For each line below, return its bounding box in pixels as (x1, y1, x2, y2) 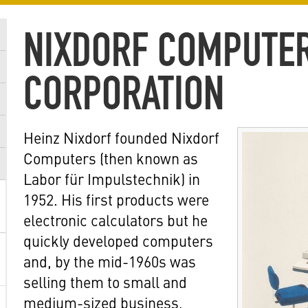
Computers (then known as (23, 147, 198, 168)
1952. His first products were (23, 188, 209, 210)
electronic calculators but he (23, 209, 208, 230)
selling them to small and (23, 271, 187, 292)
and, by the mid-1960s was (23, 250, 196, 272)
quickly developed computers (23, 230, 213, 251)
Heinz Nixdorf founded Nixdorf (23, 126, 219, 148)
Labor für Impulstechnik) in (23, 168, 200, 189)
